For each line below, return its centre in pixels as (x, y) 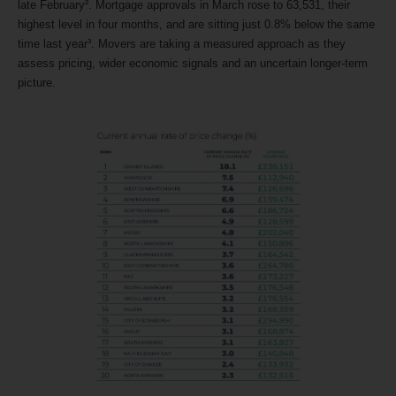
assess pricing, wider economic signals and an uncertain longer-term (193, 64)
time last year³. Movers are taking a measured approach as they (182, 44)
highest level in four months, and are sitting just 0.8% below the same (196, 25)
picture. (37, 83)
